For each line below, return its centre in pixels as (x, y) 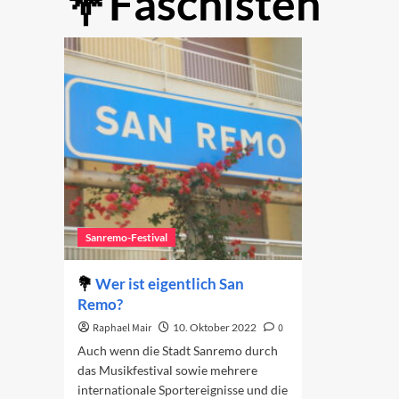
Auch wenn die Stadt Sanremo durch (178, 350)
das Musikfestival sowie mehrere (167, 370)
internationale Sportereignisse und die (183, 390)
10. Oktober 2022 (215, 327)
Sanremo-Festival (126, 237)
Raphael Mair (122, 328)
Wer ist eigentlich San (170, 284)
